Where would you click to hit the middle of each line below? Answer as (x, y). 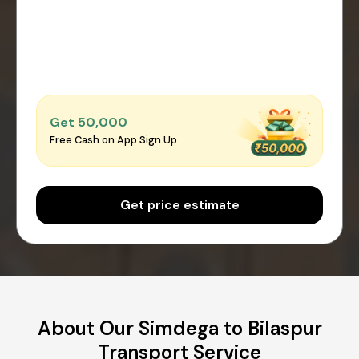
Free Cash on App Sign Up (113, 140)
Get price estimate (179, 204)
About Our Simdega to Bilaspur (179, 328)
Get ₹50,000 (89, 123)
